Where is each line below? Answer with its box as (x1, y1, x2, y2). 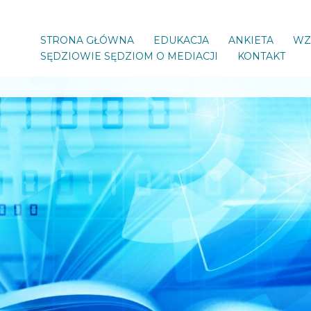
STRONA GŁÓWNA (40, 34, 134, 47)
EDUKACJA (153, 34, 209, 47)
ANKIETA (228, 34, 274, 47)
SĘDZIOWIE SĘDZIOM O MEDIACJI (40, 50, 218, 62)
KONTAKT (237, 50, 285, 62)
